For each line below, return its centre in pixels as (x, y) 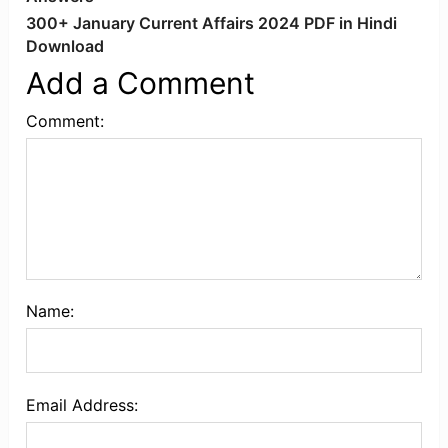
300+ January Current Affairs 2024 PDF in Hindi (212, 23)
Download (65, 46)
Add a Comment (141, 83)
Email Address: (82, 405)
